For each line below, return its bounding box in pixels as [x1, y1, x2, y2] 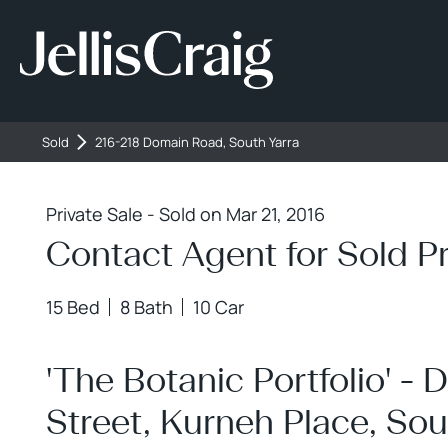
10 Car [193, 295, 244, 319]
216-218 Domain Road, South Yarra [95, 132, 299, 151]
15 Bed [46, 295, 100, 319]
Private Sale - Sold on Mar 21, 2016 [46, 202, 325, 226]
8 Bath [120, 295, 173, 319]
